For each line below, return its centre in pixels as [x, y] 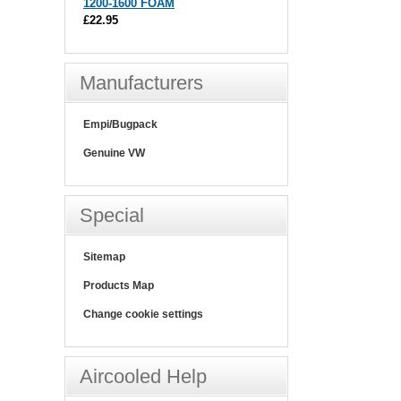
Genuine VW [114, 153]
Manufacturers [141, 82]
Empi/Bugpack [120, 124]
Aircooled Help [143, 376]
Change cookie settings [143, 314]
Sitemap [104, 256]
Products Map [119, 285]
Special [112, 215]
